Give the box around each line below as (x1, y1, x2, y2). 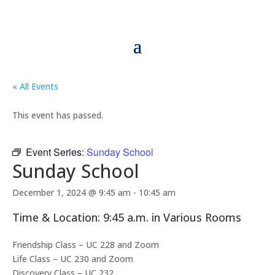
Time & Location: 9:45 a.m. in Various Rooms (12, 210, 241, 225)
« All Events (12, 80, 58, 92)
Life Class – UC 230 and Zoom (12, 252, 133, 265)
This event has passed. (12, 109, 103, 121)
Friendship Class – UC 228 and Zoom (12, 238, 159, 250)
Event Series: (26, 145, 87, 159)
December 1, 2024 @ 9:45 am (12, 187, 131, 198)
